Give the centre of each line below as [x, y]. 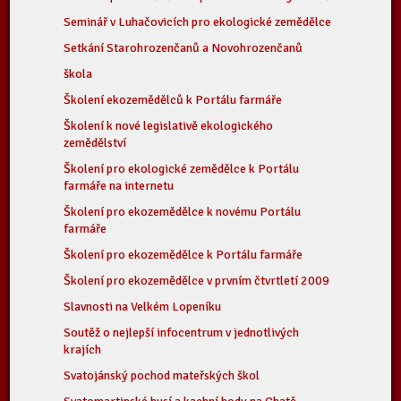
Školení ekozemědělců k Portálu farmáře [173, 100]
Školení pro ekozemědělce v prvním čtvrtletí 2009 [197, 281]
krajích [83, 350]
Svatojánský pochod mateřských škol [162, 375]
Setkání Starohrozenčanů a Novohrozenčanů [183, 48]
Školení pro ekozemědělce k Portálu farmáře [183, 255]
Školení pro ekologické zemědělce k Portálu [182, 169]
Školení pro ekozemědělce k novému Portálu [183, 212]
